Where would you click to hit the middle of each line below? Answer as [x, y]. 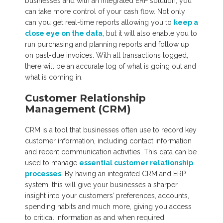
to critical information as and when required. [95, 218]
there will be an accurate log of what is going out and [111, 66]
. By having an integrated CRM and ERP [123, 174]
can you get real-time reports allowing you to [99, 22]
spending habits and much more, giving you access [108, 207]
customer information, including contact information [108, 141]
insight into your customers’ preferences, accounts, [107, 196]
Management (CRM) [78, 109]
